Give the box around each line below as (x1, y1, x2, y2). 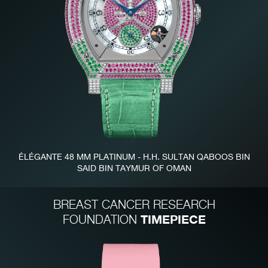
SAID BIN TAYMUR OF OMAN (77, 165, 191, 173)
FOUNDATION (62, 214, 141, 227)
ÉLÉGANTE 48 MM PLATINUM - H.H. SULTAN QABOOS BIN (18, 153, 250, 162)
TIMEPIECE (140, 212, 206, 227)
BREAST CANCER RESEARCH (53, 199, 215, 212)
